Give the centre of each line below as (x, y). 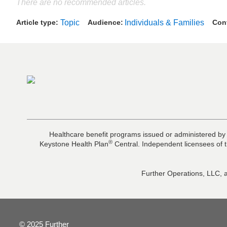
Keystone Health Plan (74, 144)
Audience (104, 22)
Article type (36, 22)
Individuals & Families (164, 22)
